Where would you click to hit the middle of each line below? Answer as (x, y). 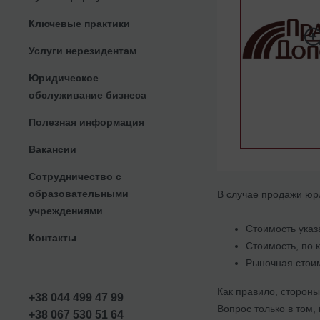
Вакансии (52, 149)
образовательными (79, 193)
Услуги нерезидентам (82, 50)
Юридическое (64, 77)
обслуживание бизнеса (87, 95)
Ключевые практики (79, 23)
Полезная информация (86, 122)
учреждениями (66, 210)
